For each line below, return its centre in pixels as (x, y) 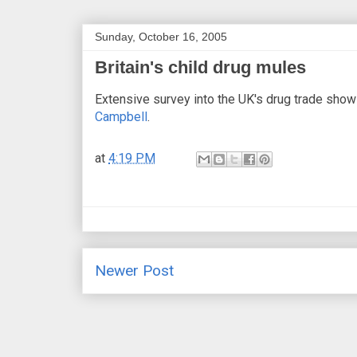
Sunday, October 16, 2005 (161, 36)
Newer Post (134, 270)
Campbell (121, 116)
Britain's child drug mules (200, 67)
